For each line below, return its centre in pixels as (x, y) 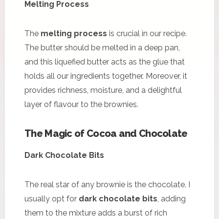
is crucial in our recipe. (147, 33)
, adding (172, 198)
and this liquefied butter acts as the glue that (105, 62)
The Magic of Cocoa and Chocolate (106, 133)
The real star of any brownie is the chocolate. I (107, 184)
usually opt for (52, 198)
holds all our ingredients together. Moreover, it (106, 76)
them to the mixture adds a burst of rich (96, 213)
